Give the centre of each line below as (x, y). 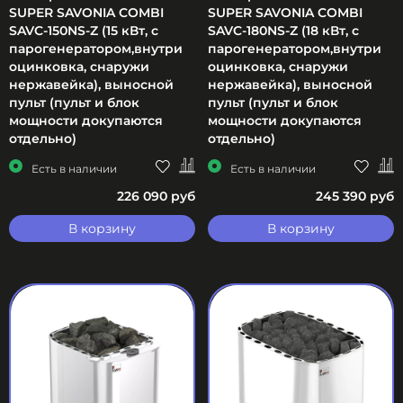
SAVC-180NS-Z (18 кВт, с (283, 30)
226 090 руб (156, 197)
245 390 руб (355, 197)
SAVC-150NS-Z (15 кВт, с (84, 30)
